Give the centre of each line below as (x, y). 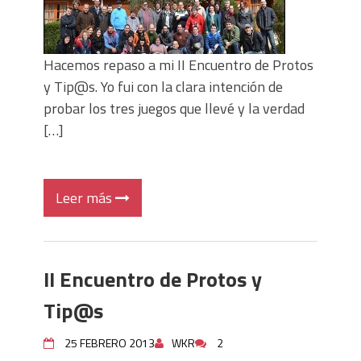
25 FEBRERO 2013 (110, 343)
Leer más (85, 198)
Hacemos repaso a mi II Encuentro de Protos (178, 65)
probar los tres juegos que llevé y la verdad (174, 108)
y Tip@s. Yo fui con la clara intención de (163, 87)
